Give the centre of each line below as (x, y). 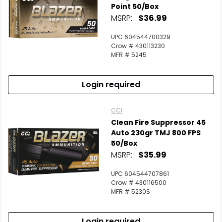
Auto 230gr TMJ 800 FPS (156, 133)
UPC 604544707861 (140, 174)
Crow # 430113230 (138, 46)
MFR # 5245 (129, 55)
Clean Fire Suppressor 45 (158, 122)
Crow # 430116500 (139, 183)
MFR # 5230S (131, 192)
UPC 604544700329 (141, 37)
